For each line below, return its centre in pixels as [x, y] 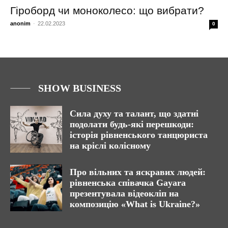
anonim [20, 24]
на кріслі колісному [110, 146]
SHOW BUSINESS [80, 88]
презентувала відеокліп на [124, 194]
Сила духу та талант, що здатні [134, 114]
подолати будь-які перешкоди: [132, 124]
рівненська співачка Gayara [128, 183]
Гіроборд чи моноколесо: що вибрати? [107, 11]
